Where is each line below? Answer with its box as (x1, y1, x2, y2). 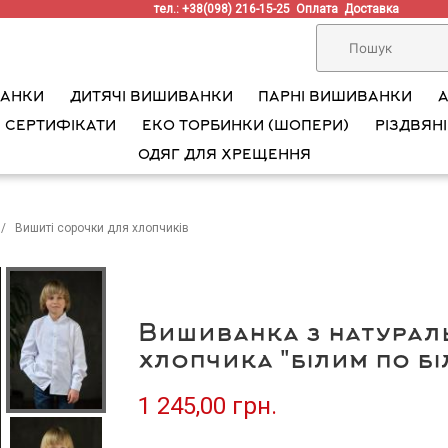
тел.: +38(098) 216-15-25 (154, 2, 297, 16)
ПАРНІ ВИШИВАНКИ (258, 89, 413, 106)
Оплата (296, 2, 345, 16)
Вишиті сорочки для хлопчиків (15, 221, 189, 235)
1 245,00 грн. (138, 392, 277, 420)
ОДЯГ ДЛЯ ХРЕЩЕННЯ (137, 147, 311, 164)
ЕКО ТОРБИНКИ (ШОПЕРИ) (142, 118, 349, 135)
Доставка (344, 2, 406, 16)
